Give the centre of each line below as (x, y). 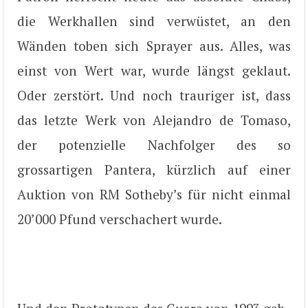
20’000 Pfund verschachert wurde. (120, 219)
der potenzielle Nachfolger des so (154, 145)
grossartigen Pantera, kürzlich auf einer (154, 169)
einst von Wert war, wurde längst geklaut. (154, 70)
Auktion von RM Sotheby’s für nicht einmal (154, 194)
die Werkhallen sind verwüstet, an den (154, 21)
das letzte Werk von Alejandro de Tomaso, (154, 120)
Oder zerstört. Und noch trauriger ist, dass (154, 95)
